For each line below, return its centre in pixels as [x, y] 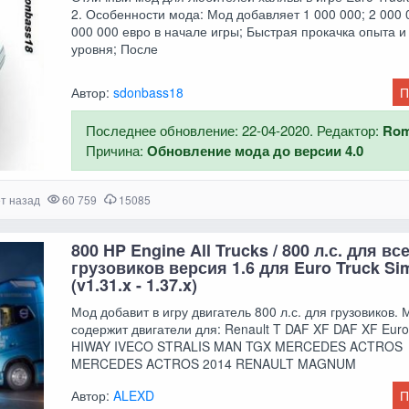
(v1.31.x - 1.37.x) [135, 284]
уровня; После [115, 48]
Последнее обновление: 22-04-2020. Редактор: [235, 130]
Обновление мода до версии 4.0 [256, 150]
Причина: [117, 150]
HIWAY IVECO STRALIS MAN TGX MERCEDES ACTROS [237, 346]
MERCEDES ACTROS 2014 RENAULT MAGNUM [214, 363]
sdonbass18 [149, 92]
